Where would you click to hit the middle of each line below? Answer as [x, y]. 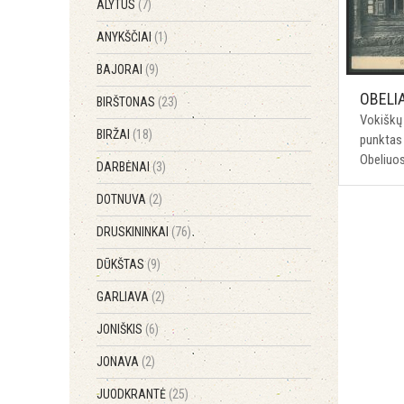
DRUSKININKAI [134, 232]
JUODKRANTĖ [133, 394]
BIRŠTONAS [127, 102]
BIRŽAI [115, 134]
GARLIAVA [124, 297]
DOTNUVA [123, 199]
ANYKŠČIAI [125, 37]
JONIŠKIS [121, 329]
